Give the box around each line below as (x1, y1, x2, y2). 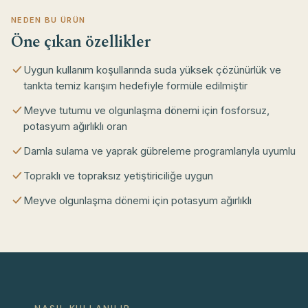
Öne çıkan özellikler (11, 30, 151, 55)
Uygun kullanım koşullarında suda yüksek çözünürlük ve (23, 63, 281, 77)
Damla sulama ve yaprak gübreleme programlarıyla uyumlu (23, 144, 296, 158)
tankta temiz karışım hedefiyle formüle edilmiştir (23, 79, 247, 93)
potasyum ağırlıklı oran (23, 120, 127, 133)
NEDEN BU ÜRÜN (11, 15, 86, 25)
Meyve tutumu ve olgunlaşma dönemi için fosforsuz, (23, 104, 269, 118)
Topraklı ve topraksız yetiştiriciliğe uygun (23, 169, 213, 183)
